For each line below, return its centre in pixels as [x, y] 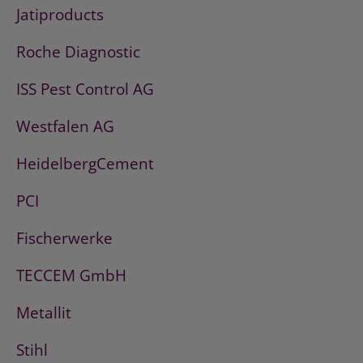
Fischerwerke [64, 239]
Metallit [44, 313]
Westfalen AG [65, 127]
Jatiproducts [60, 15]
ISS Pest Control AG [85, 90]
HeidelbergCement [85, 164]
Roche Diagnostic [78, 52]
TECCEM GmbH [71, 276]
